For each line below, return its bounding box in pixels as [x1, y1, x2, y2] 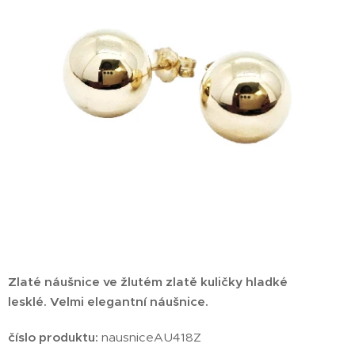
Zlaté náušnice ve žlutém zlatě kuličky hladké [8, 273, 288, 289]
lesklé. [8, 293, 50, 309]
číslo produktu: [8, 329, 101, 345]
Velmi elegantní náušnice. [50, 293, 208, 309]
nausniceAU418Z [101, 329, 201, 345]
